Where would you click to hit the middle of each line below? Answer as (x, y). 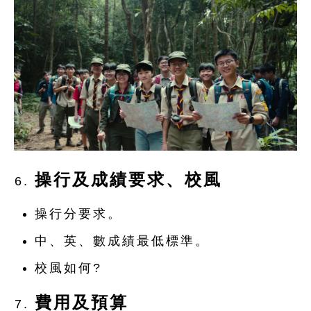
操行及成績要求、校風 (128, 180)
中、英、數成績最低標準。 (122, 241)
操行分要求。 (78, 214)
